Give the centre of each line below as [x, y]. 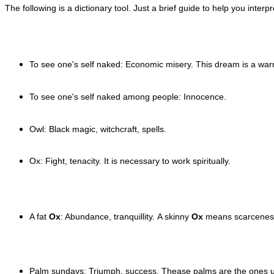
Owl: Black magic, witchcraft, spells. [98, 129]
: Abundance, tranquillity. [109, 216]
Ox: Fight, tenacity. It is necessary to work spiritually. [130, 161]
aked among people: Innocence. [164, 96]
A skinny [174, 216]
